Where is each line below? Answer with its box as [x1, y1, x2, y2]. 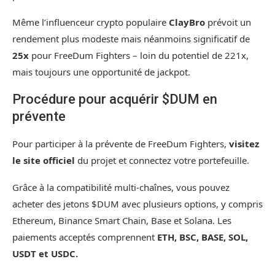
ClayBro [169, 15, 205, 28]
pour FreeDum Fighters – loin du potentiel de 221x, [29, 48, 249, 61]
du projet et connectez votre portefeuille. [75, 153, 249, 166]
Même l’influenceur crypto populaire [12, 15, 169, 28]
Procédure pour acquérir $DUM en [12, 91, 217, 107]
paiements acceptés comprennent [12, 230, 157, 243]
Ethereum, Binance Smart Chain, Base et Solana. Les [12, 214, 231, 227]
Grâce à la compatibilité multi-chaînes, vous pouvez [12, 180, 230, 193]
